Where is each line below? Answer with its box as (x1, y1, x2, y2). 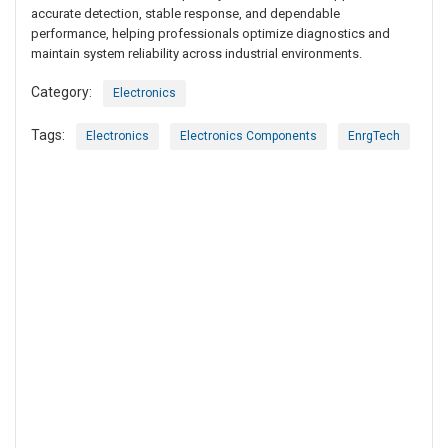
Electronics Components (180, 129, 317, 144)
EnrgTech (348, 129, 400, 144)
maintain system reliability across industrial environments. (31, 46, 362, 62)
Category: (31, 84, 92, 101)
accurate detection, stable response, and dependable (31, 6, 340, 22)
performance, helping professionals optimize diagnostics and (31, 26, 390, 42)
